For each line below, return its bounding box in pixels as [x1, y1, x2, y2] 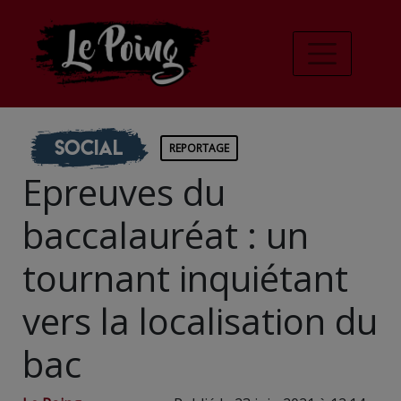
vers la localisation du [22, 295, 378, 346]
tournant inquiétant [22, 252, 348, 303]
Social [54, 133, 123, 161]
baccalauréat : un [22, 209, 309, 260]
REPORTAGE [169, 140, 229, 156]
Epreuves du [22, 166, 226, 217]
